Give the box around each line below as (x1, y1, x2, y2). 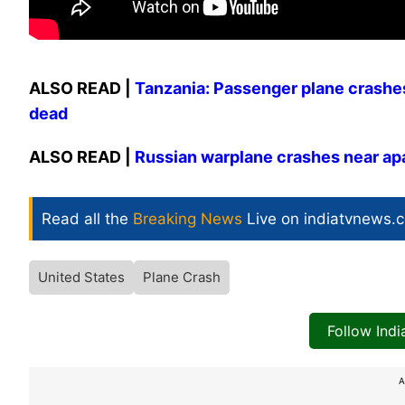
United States (38, 268, 125, 287)
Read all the (42, 210, 133, 229)
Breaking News (133, 210, 242, 229)
